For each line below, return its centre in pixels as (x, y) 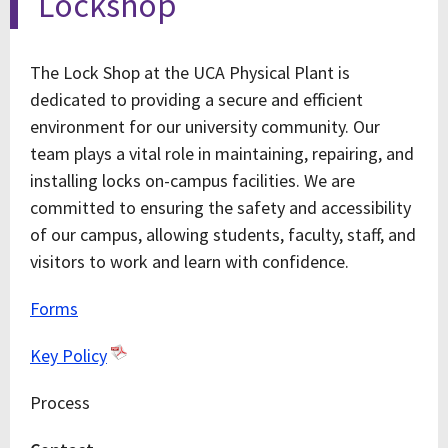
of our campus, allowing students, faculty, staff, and (223, 234)
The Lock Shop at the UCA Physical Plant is (190, 72)
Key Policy (68, 355)
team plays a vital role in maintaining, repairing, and (222, 153)
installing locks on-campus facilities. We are (192, 180)
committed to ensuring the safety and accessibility (220, 207)
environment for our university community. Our (205, 126)
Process (60, 402)
